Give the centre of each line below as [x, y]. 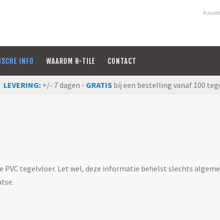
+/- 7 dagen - [64, 85]
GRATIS [99, 85]
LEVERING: [22, 85]
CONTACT [122, 61]
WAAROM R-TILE [70, 61]
